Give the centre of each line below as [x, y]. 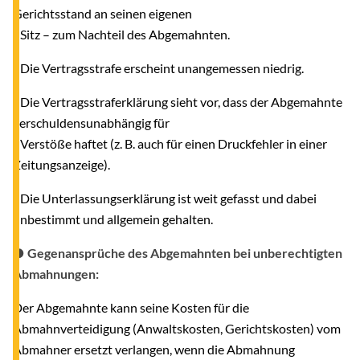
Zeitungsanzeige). [61, 164]
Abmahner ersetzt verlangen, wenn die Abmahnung [154, 349]
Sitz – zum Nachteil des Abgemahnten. [121, 34]
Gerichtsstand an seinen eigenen [102, 13]
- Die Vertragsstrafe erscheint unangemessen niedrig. [158, 67]
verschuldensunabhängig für [91, 122]
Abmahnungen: [56, 273]
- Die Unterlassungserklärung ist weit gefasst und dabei [165, 198]
